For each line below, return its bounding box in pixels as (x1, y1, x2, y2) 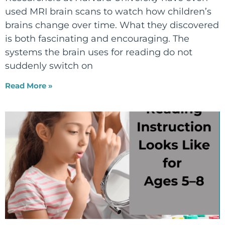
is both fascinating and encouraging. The (5, 33, 189, 44)
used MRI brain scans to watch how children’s (5, 6, 211, 17)
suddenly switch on (5, 60, 93, 71)
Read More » (5, 81, 53, 90)
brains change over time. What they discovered (5, 20, 219, 31)
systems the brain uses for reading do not (5, 47, 192, 58)
